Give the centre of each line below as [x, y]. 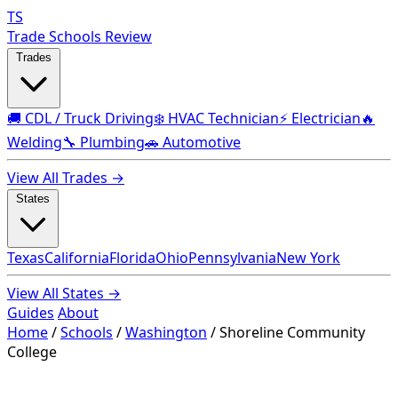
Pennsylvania [232, 258]
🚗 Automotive [193, 142]
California [77, 258]
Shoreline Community [292, 332]
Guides [31, 313]
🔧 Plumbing [103, 142]
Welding [35, 142]
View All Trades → [66, 178]
